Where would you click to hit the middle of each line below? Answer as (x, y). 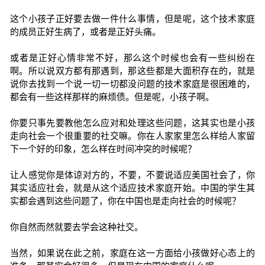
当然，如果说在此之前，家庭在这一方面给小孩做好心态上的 (132, 253)
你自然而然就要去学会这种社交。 (76, 227)
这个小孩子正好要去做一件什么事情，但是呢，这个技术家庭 (132, 19)
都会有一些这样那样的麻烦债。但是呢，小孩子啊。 (112, 97)
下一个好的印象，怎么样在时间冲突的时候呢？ (103, 149)
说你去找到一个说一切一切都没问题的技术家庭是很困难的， (132, 84)
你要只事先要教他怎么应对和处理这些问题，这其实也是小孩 (132, 123)
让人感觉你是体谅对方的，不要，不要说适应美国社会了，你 (132, 175)
